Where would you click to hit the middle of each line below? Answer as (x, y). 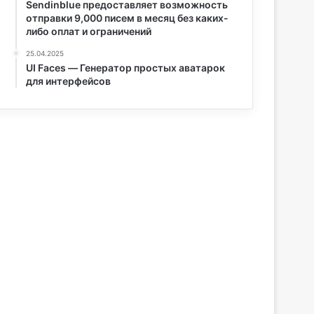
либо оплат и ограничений (89, 31)
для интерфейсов (69, 81)
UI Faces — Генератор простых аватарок (126, 68)
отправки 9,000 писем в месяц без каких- (128, 18)
